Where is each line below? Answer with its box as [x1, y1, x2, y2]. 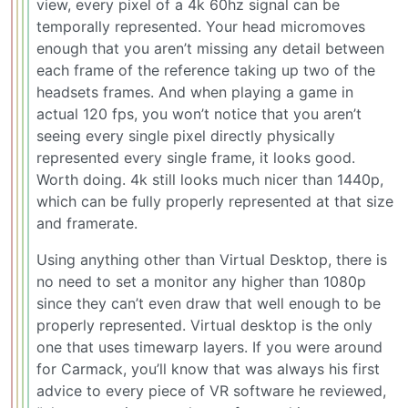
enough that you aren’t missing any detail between [36, 38, 384, 57]
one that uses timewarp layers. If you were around [36, 337, 382, 356]
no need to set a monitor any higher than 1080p [36, 271, 366, 291]
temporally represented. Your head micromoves [36, 16, 365, 36]
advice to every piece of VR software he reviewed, [36, 381, 386, 400]
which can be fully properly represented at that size [36, 191, 393, 210]
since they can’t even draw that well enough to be [36, 293, 381, 312]
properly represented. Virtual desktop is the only [36, 315, 372, 334]
